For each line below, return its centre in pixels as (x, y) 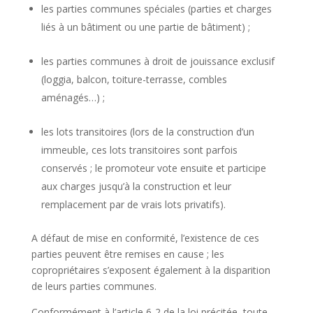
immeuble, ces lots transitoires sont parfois (139, 150)
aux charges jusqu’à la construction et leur (136, 186)
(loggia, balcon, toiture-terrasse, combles (134, 79)
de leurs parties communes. (94, 286)
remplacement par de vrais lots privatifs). (133, 204)
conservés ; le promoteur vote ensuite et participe (153, 168)
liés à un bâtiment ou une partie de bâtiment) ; (145, 27)
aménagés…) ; (73, 97)
